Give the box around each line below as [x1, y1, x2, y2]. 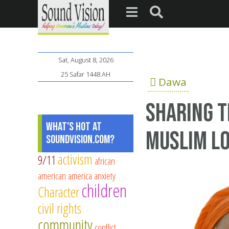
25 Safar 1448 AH [61, 70, 110, 79]
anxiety [94, 169, 116, 183]
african [95, 154, 115, 168]
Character [38, 182, 79, 202]
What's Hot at [46, 120, 102, 134]
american [38, 169, 66, 183]
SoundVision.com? [46, 132, 114, 147]
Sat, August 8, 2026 [58, 55, 113, 65]
